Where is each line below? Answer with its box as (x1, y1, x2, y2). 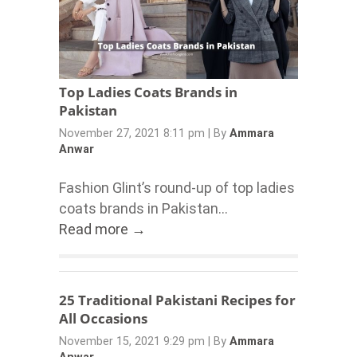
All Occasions (58, 308, 147, 328)
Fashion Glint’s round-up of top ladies (58, 178, 295, 196)
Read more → (58, 220, 146, 237)
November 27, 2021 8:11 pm (58, 127, 205, 141)
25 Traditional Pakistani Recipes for (58, 290, 296, 309)
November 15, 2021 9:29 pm (58, 335, 205, 349)
